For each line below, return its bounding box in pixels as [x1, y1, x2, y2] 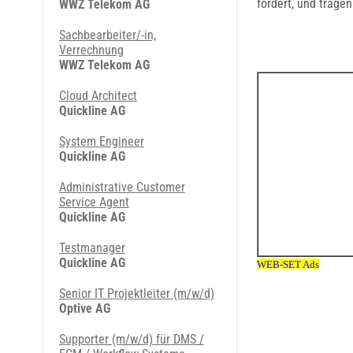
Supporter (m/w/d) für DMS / [58, 332, 204, 347]
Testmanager [58, 240, 125, 255]
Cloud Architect [58, 88, 137, 103]
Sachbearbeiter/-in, [58, 28, 156, 43]
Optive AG [58, 301, 110, 316]
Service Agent [58, 195, 129, 210]
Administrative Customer [58, 180, 185, 195]
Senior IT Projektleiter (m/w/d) [58, 286, 214, 301]
